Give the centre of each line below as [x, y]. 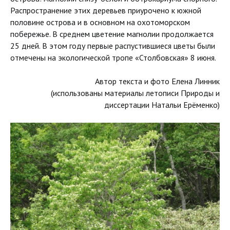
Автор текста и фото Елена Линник [157, 81]
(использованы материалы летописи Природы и [135, 93]
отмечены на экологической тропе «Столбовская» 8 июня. [113, 57]
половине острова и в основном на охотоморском [100, 22]
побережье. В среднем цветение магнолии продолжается [112, 34]
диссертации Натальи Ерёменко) [162, 104]
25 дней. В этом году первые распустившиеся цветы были [113, 45]
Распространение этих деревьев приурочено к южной [106, 10]
